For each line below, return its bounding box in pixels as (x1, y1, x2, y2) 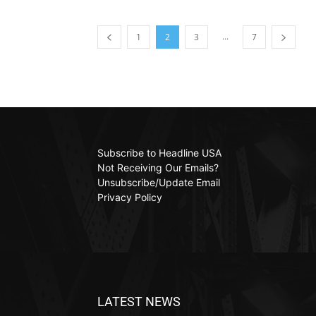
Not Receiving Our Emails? (97, 162, 219, 174)
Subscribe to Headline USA (97, 147, 221, 159)
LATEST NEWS (97, 294, 181, 309)
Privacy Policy (97, 191, 162, 203)
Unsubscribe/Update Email (97, 176, 220, 188)
